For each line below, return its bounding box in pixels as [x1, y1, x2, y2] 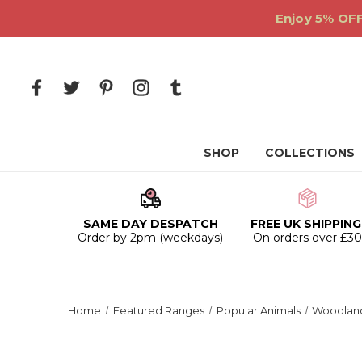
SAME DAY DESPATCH [82, 216, 218, 231]
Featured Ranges [112, 303, 204, 317]
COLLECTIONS [265, 145, 355, 160]
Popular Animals [216, 303, 301, 317]
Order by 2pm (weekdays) [78, 229, 224, 245]
